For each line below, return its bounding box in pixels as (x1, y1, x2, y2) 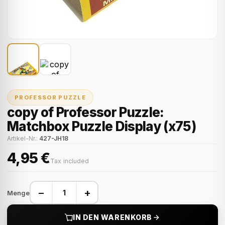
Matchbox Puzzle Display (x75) (7, 119, 196, 134)
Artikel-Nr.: (7, 135, 39, 142)
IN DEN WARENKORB (73, 213, 152, 221)
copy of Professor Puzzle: (7, 104, 164, 120)
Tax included (50, 157, 89, 165)
